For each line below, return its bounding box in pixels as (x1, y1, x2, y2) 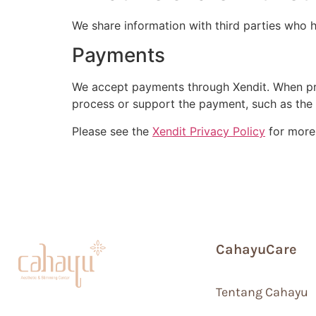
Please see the (72, 123, 152, 138)
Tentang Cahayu (216, 284, 308, 300)
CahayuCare (216, 241, 297, 258)
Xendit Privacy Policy (152, 123, 265, 138)
